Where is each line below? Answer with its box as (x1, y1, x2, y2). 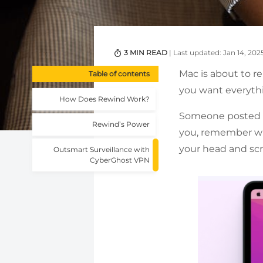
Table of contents (89, 69, 150, 79)
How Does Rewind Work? (59, 95, 150, 104)
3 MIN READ (123, 48, 169, 58)
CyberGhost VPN (90, 156, 150, 165)
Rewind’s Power (92, 120, 150, 129)
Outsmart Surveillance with (53, 145, 150, 154)
